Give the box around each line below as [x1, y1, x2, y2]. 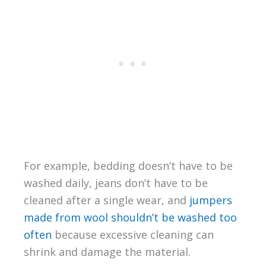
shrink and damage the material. [23, 245, 191, 259]
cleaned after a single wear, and [23, 193, 189, 208]
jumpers [189, 193, 232, 208]
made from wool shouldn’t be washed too [23, 210, 237, 225]
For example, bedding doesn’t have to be [23, 159, 233, 173]
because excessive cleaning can [51, 227, 214, 242]
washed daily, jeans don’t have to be [23, 176, 208, 191]
